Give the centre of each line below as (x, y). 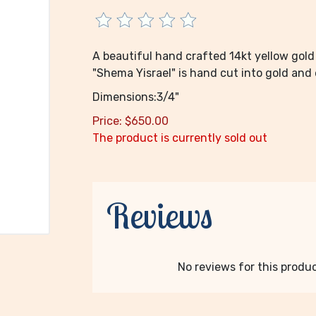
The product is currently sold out (180, 138)
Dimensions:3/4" (135, 97)
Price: (107, 121)
